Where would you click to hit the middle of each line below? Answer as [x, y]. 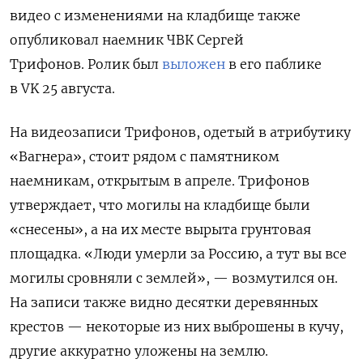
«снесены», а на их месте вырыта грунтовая [160, 230]
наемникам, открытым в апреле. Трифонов [160, 181]
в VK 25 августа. [62, 89]
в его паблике [273, 64]
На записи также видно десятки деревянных [164, 303]
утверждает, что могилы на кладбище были [160, 205]
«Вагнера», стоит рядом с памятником [145, 157]
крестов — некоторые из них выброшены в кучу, [177, 327]
